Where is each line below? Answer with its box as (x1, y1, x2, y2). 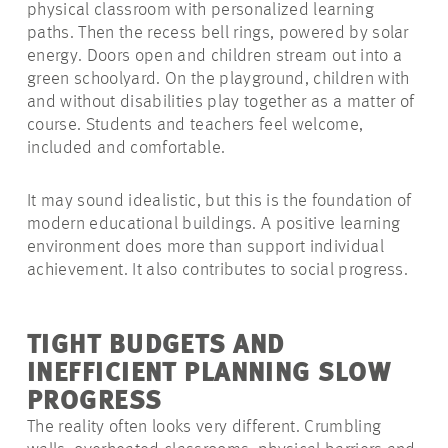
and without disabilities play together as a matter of (27, 93, 415, 112)
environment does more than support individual (27, 238, 384, 257)
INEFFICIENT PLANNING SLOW (27, 361, 392, 388)
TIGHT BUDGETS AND (27, 333, 285, 360)
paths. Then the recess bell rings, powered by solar (27, 24, 409, 43)
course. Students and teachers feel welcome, (27, 116, 364, 135)
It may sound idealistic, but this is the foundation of (27, 192, 412, 211)
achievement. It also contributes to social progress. (27, 261, 413, 280)
